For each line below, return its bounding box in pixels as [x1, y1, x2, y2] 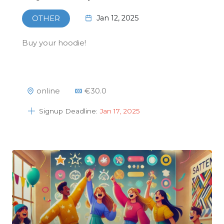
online [36, 86, 60, 95]
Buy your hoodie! [22, 38, 86, 47]
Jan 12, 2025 [96, 13, 138, 23]
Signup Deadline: [39, 106, 97, 115]
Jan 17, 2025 [100, 106, 140, 115]
